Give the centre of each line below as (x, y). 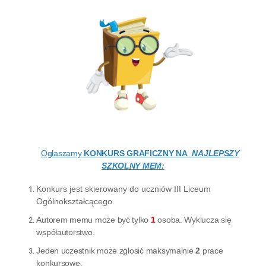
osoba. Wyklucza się (193, 220)
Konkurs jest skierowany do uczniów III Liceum (124, 189)
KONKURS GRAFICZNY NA (137, 153)
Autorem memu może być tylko (93, 220)
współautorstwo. (66, 232)
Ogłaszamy (61, 153)
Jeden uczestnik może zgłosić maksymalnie (116, 251)
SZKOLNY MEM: (133, 166)
